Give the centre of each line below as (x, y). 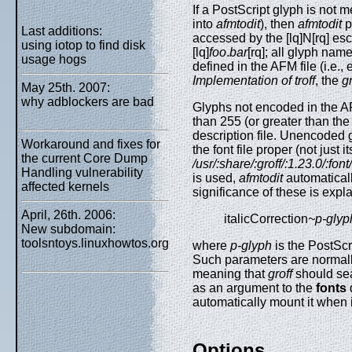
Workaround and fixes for (91, 144)
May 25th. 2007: (66, 88)
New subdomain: (68, 229)
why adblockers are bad (88, 102)
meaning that (230, 274)
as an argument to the (254, 288)
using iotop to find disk (83, 45)
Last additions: (62, 31)
